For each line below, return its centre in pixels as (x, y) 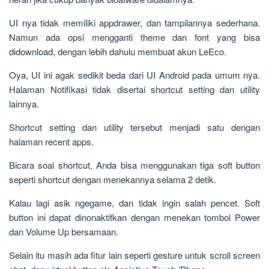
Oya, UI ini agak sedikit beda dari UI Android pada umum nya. (134, 75)
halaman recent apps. (51, 141)
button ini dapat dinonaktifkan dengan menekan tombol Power (134, 217)
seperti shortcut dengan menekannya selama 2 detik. (113, 179)
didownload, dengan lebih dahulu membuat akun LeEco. (118, 51)
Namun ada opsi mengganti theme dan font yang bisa (134, 37)
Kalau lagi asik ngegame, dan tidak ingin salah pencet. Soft (134, 203)
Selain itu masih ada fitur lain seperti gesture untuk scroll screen (134, 255)
